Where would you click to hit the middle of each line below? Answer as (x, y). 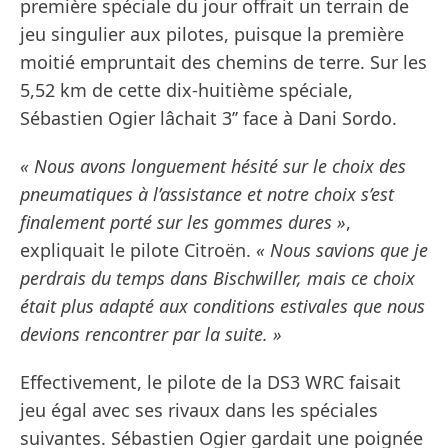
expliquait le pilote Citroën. (138, 250)
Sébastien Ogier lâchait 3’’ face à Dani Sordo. (208, 118)
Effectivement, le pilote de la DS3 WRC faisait (210, 382)
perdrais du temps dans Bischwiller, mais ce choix (217, 278)
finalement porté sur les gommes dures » (183, 222)
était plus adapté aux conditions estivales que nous (222, 306)
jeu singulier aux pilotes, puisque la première (212, 34)
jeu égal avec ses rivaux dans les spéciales (199, 410)
